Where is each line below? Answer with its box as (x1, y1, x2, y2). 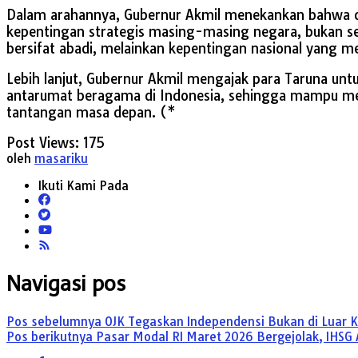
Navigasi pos (6, 271, 125, 297)
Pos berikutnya (6, 328, 93, 344)
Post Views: (6, 133, 79, 151)
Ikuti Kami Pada (38, 177, 129, 193)
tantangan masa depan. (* (6, 103, 176, 121)
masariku (34, 150, 88, 166)
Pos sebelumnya (6, 313, 101, 329)
